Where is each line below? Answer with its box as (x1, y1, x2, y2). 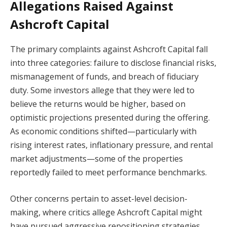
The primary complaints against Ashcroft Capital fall (10, 44, 208, 55)
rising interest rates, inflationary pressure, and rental (10, 139, 213, 151)
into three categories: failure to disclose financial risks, (10, 57, 216, 69)
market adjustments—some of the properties (10, 153, 183, 165)
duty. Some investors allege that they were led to (10, 85, 195, 96)
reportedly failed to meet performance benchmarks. (10, 167, 207, 178)
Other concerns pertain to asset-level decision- (10, 193, 187, 204)
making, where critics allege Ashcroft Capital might (10, 206, 202, 218)
